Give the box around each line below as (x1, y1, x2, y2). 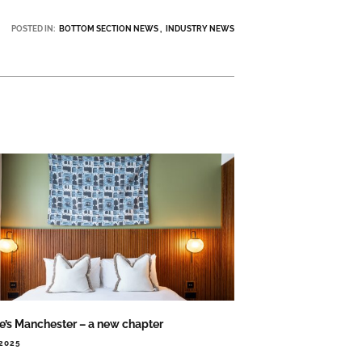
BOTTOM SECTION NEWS (58, 23, 158, 33)
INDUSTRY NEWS (165, 23, 234, 33)
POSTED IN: (11, 23, 55, 33)
